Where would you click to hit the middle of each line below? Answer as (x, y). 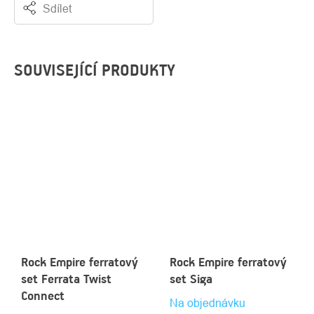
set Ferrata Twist (66, 279)
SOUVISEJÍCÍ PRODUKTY (95, 70)
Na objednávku (207, 302)
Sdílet (57, 8)
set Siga (191, 279)
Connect (43, 295)
